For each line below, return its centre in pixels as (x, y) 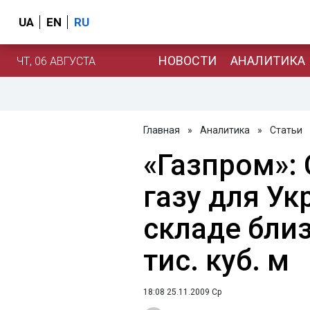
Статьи (286, 130)
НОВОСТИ (187, 60)
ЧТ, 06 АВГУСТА (56, 61)
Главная (162, 130)
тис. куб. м (216, 261)
